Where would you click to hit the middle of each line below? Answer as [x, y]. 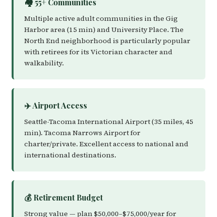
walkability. [44, 63]
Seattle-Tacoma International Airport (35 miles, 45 [109, 122]
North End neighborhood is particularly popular [107, 41]
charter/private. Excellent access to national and [106, 144]
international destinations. [70, 155]
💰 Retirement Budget [63, 197]
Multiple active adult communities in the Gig [101, 18]
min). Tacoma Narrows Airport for [82, 133]
